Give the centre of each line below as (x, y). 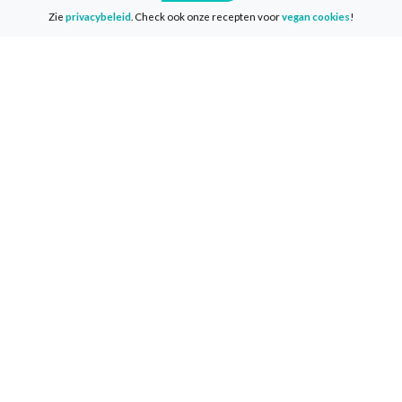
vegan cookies (316, 16)
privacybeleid (98, 16)
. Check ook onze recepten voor (206, 16)
